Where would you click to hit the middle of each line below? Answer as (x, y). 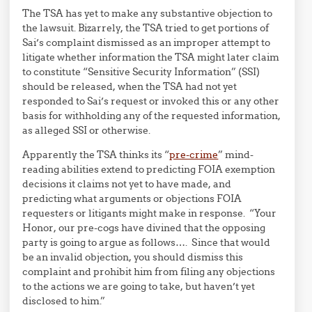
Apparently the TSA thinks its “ (96, 155)
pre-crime (194, 155)
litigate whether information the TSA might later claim (151, 57)
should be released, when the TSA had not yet (130, 86)
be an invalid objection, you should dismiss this (133, 257)
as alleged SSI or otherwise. (87, 130)
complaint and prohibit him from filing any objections (149, 272)
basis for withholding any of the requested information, (152, 116)
